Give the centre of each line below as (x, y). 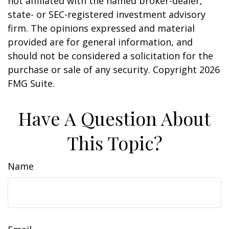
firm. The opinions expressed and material (101, 28)
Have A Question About (114, 118)
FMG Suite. (31, 83)
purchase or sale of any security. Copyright (104, 70)
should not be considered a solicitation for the (110, 56)
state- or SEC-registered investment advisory (107, 14)
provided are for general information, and (100, 42)
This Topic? (114, 143)
